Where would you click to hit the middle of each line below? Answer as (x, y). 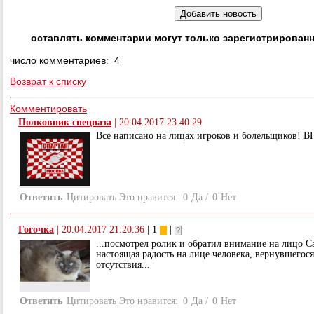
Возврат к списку (48, 81)
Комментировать (48, 109)
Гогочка (36, 229)
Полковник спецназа (65, 122)
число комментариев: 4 (65, 60)
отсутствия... (123, 264)
